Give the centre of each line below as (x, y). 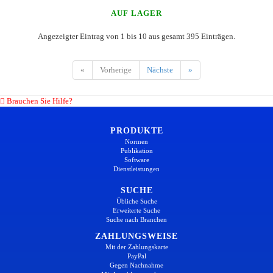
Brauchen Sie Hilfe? (39, 101)
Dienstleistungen (136, 168)
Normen (136, 141)
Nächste (160, 69)
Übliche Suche (136, 201)
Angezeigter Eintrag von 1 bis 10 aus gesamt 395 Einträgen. (136, 36)
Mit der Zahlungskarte (136, 246)
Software (136, 159)
